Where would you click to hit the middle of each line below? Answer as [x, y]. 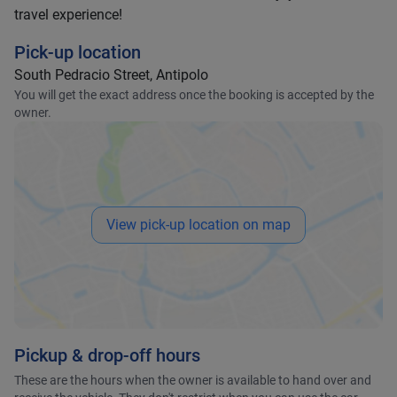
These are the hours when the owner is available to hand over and [193, 380]
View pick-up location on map [198, 225]
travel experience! [68, 15]
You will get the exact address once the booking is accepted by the [194, 95]
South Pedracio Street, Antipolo [111, 75]
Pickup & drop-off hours [107, 355]
